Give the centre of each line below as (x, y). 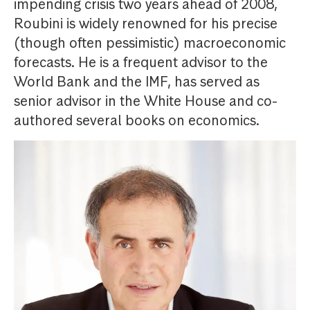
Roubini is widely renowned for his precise (146, 24)
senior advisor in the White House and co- (146, 101)
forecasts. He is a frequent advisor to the (141, 62)
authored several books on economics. (137, 120)
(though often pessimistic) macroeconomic (150, 43)
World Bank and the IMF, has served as (137, 82)
